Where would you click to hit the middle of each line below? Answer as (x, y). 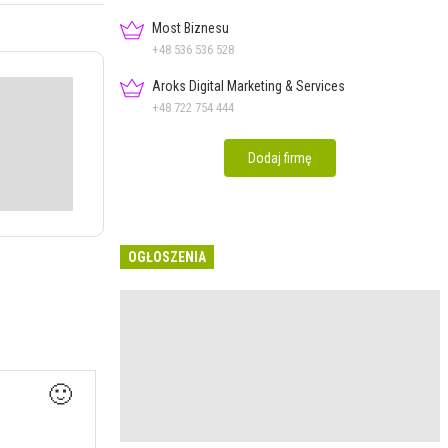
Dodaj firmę (280, 157)
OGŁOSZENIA (167, 256)
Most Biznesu (190, 27)
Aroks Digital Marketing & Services (248, 85)
